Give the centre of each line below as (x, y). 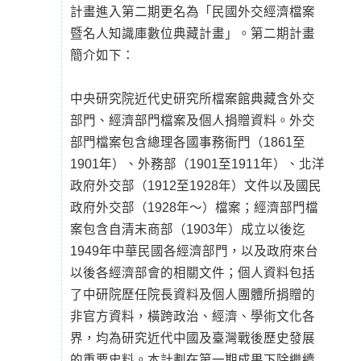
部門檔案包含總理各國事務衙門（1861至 (187, 142)
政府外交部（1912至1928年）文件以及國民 (195, 186)
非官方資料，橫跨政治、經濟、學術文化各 (192, 316)
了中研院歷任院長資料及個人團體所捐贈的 (192, 295)
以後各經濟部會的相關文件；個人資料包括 (192, 273)
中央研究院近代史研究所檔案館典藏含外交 (192, 99)
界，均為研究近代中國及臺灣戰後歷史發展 (192, 338)
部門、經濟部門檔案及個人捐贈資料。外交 (192, 120)
